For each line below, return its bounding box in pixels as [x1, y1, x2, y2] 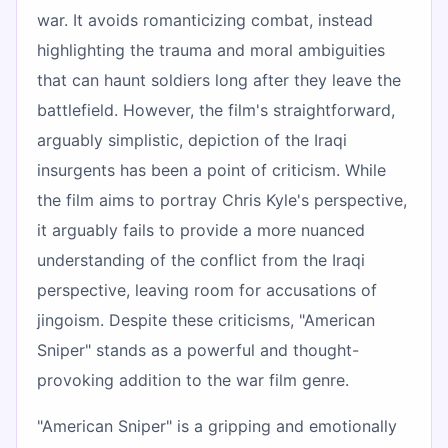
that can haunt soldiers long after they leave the [37, 69, 401, 90]
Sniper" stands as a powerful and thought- [37, 339, 359, 360]
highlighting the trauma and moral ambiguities [37, 39, 385, 60]
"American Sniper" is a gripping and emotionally [37, 415, 397, 436]
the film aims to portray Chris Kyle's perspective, [37, 189, 407, 210]
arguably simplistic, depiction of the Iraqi [37, 129, 347, 150]
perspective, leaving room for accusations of [37, 279, 377, 300]
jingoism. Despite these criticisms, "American [37, 309, 375, 330]
